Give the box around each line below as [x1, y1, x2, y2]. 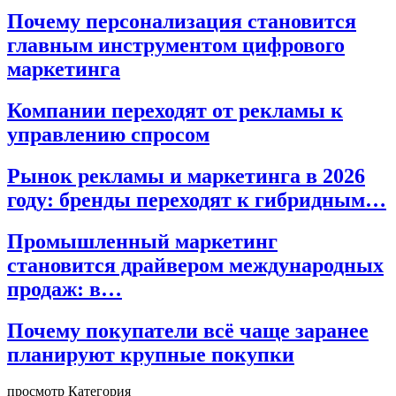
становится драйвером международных [7, 253, 384, 277]
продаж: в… [7, 277, 122, 301]
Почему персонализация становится [7, 9, 356, 33]
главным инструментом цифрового [7, 33, 345, 57]
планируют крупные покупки [7, 342, 294, 366]
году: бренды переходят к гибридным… [7, 187, 386, 211]
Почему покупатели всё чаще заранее [7, 318, 369, 342]
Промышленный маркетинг [7, 229, 278, 253]
